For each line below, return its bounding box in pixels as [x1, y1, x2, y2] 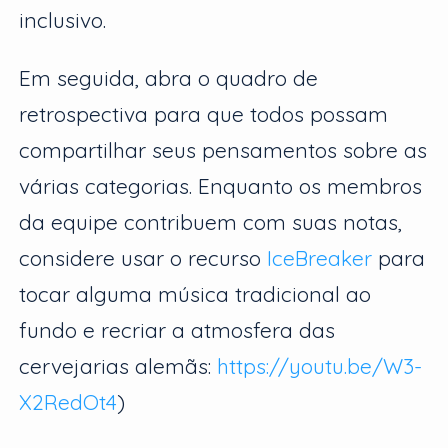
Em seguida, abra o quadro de [19, 65, 319, 92]
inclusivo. [19, 6, 107, 33]
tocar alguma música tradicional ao [19, 281, 372, 308]
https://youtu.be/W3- [217, 353, 423, 380]
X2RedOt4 [19, 389, 118, 416]
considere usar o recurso [19, 245, 268, 272]
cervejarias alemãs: [19, 353, 218, 380]
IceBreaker [267, 245, 373, 272]
